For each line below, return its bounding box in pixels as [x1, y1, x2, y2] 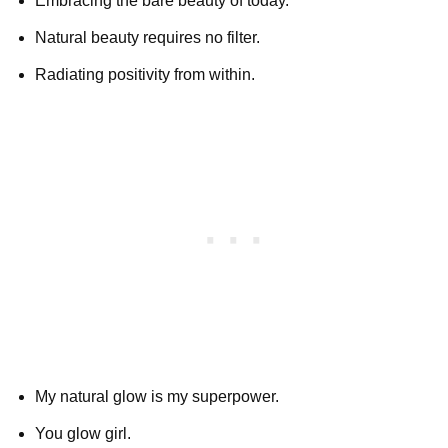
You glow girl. [35, 424, 131, 442]
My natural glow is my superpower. [35, 387, 279, 405]
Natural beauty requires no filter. [35, 28, 260, 46]
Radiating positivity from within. [35, 65, 255, 83]
